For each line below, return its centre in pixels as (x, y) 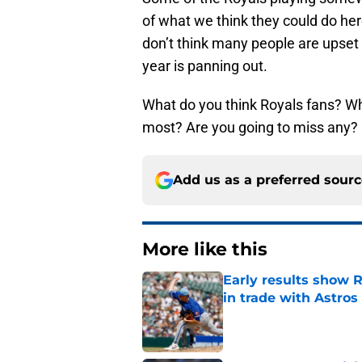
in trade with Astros (290, 298)
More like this (205, 250)
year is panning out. (205, 66)
